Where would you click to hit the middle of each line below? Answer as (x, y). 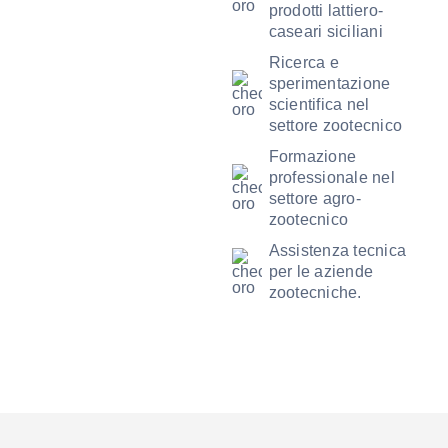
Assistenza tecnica (337, 250)
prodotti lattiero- (326, 10)
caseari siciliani (325, 31)
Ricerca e (303, 62)
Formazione (312, 156)
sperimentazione (329, 83)
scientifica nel (319, 104)
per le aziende (321, 271)
